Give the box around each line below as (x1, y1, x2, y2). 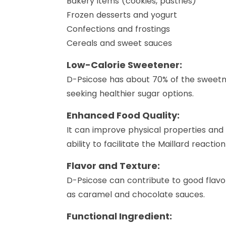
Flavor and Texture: (67, 159, 160, 173)
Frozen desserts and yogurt (67, 9, 177, 21)
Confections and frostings (67, 23, 170, 35)
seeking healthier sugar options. (67, 88, 194, 100)
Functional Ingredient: (67, 210, 172, 223)
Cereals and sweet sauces (67, 37, 172, 49)
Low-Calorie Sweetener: (67, 59, 182, 72)
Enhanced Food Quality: (67, 109, 180, 122)
